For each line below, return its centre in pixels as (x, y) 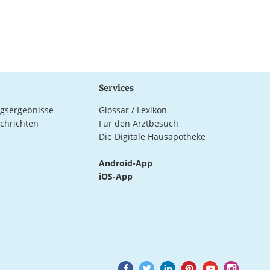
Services (117, 88)
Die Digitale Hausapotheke (152, 136)
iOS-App (116, 176)
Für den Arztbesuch (139, 123)
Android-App (126, 163)
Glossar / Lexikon (133, 110)
